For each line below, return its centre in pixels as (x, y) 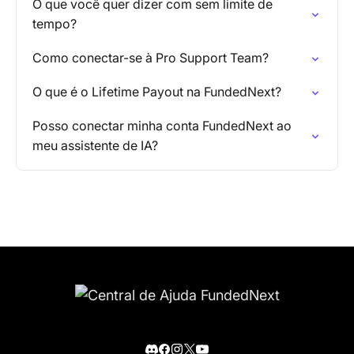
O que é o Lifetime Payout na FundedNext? (157, 92)
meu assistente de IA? (95, 145)
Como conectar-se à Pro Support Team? (151, 58)
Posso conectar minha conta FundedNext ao (162, 126)
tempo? (55, 24)
